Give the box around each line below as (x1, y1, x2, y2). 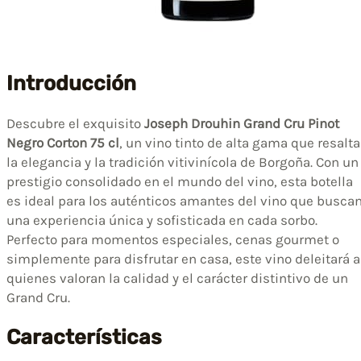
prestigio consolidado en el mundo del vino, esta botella (6, 173, 353, 190)
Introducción (6, 70, 136, 95)
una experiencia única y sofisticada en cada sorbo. (6, 212, 317, 229)
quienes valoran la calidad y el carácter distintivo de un (6, 270, 348, 287)
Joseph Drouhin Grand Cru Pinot (144, 115, 339, 132)
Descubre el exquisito (6, 115, 144, 132)
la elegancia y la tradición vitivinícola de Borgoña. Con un (6, 154, 359, 171)
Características (6, 325, 162, 350)
